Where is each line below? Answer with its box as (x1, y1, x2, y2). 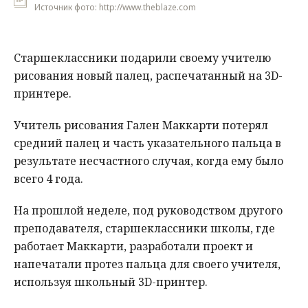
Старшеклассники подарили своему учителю (14, 50, 271, 66)
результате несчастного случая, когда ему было (14, 153, 283, 169)
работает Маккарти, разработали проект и (14, 239, 253, 254)
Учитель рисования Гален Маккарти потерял (14, 118, 268, 133)
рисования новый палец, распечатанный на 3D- (14, 68, 283, 84)
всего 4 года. (14, 171, 83, 187)
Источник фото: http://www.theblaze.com (34, 1, 196, 14)
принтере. (14, 86, 71, 102)
